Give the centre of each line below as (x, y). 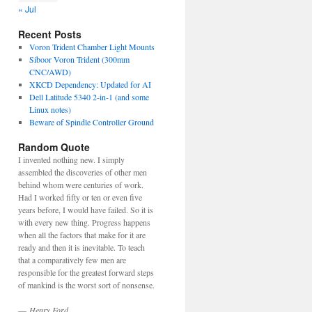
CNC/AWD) (50, 72)
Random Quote (54, 147)
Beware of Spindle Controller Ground (91, 122)
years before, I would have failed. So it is (86, 210)
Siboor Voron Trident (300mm (79, 59)
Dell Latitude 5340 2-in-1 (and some (89, 97)
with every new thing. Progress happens (84, 222)
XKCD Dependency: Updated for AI (90, 84)
